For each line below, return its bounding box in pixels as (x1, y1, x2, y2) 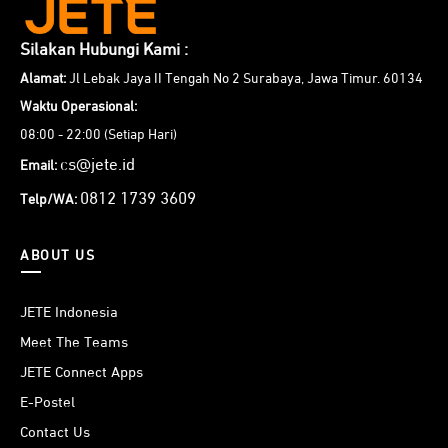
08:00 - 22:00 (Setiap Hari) (20, 128, 177, 143)
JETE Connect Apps (20, 365, 143, 381)
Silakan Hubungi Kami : (20, 42, 188, 60)
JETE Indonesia (20, 305, 118, 321)
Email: (20, 159, 57, 174)
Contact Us (20, 425, 90, 441)
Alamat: (20, 72, 66, 87)
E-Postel (20, 395, 75, 411)
